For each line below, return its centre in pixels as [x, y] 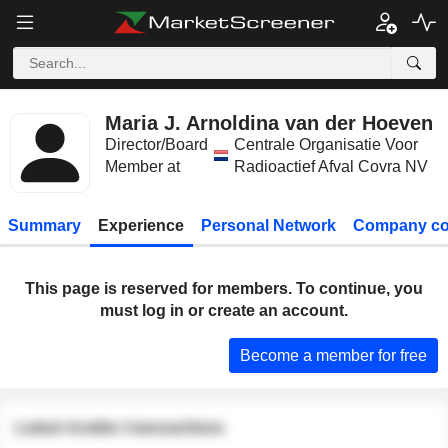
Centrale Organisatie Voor [326, 144]
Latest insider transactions [120, 428]
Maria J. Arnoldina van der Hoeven [269, 123]
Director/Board [156, 144]
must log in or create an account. [224, 310]
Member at [142, 166]
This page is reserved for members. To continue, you [224, 288]
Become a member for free [333, 355]
